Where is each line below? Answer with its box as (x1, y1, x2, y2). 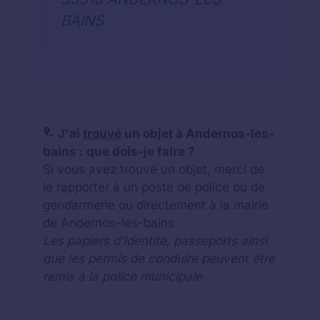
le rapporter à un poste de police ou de (43, 179, 265, 194)
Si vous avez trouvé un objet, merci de (43, 161, 264, 176)
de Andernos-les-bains (43, 215, 174, 230)
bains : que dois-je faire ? (43, 144, 195, 159)
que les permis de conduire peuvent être (43, 251, 275, 266)
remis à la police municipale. (43, 269, 206, 284)
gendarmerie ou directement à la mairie (43, 197, 269, 212)
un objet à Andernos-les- (121, 126, 274, 141)
